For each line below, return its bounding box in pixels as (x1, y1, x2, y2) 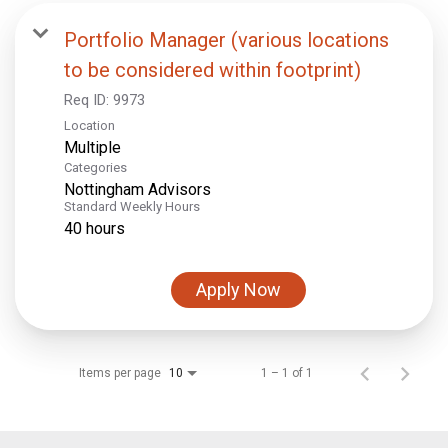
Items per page (79, 365, 161, 380)
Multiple (64, 137, 121, 157)
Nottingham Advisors (64, 179, 211, 199)
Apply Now (196, 278, 281, 300)
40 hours (64, 218, 125, 238)
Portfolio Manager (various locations (64, 27, 389, 52)
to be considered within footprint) (64, 57, 361, 82)
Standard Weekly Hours (64, 198, 200, 214)
